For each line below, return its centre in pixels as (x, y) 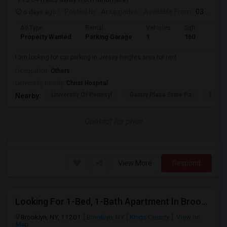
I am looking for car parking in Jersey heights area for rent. (97, 57)
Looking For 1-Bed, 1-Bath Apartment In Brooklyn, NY (204, 201)
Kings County (149, 217)
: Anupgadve (117, 12)
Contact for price (113, 121)
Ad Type (31, 28)
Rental (94, 28)
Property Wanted (46, 37)
